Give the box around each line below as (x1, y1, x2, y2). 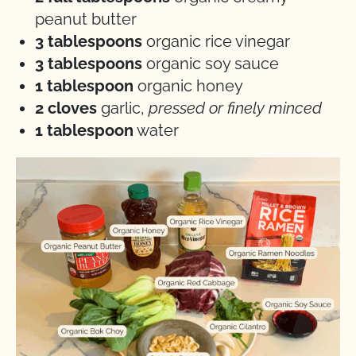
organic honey (133, 76, 243, 96)
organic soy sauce (142, 54, 279, 74)
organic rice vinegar (142, 32, 290, 52)
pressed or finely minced (149, 99, 322, 118)
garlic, (101, 99, 149, 118)
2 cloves (35, 99, 101, 118)
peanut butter (35, 10, 137, 29)
